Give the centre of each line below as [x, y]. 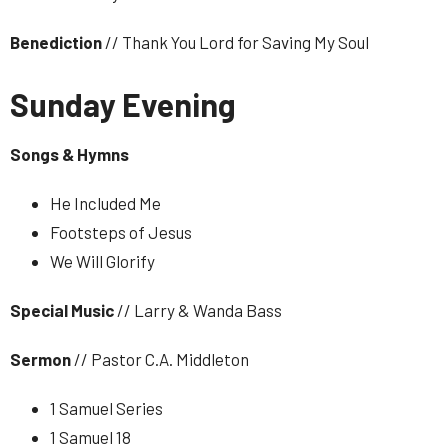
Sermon [42, 359]
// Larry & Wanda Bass [199, 310]
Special [39, 310]
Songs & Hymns [69, 154]
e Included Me [111, 203]
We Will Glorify [102, 261]
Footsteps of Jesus [121, 232]
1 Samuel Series [106, 408]
